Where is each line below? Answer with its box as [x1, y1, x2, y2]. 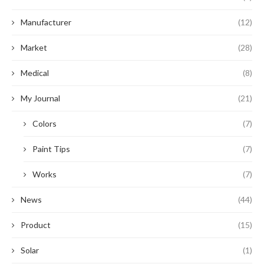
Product [21, 220, 51, 230]
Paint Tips [32, 144, 70, 154]
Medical [21, 68, 49, 78]
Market [21, 42, 47, 52]
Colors [32, 118, 57, 128]
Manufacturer [21, 17, 71, 27]
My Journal [21, 93, 60, 103]
